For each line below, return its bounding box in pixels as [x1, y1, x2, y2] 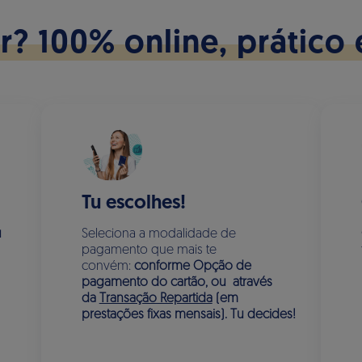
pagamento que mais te [81, 244, 217, 257]
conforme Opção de [133, 260, 251, 273]
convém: [81, 260, 134, 273]
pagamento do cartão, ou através [81, 276, 272, 289]
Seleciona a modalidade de [81, 228, 236, 241]
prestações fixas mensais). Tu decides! [81, 309, 296, 322]
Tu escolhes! [81, 194, 186, 213]
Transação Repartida [99, 293, 213, 305]
